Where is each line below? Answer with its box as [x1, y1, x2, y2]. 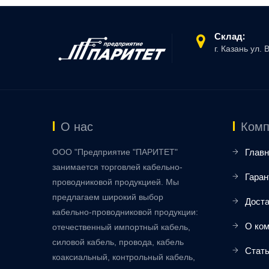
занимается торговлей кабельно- [52, 162, 183, 172]
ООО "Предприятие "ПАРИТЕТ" [52, 147, 178, 157]
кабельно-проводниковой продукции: [52, 207, 198, 217]
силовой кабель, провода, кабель [52, 237, 184, 247]
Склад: [214, 30, 245, 43]
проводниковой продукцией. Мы [52, 177, 179, 187]
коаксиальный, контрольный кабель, [52, 252, 195, 262]
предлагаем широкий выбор [52, 192, 163, 202]
